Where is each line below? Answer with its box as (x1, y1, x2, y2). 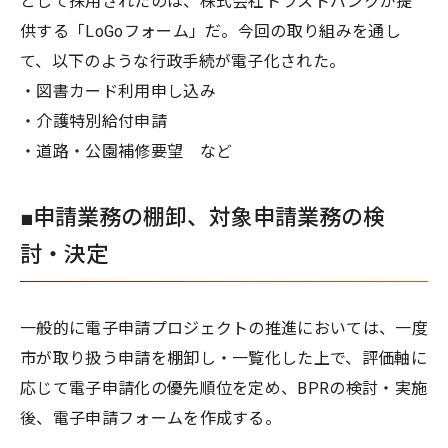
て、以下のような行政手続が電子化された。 (20, 51, 346, 71)
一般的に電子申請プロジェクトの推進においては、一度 (20, 318, 428, 338)
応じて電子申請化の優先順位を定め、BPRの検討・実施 (20, 378, 428, 398)
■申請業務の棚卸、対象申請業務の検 (20, 204, 385, 230)
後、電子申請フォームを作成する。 (20, 408, 282, 428)
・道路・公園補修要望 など (20, 141, 233, 161)
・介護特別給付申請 (20, 111, 167, 131)
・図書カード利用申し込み (20, 81, 216, 101)
